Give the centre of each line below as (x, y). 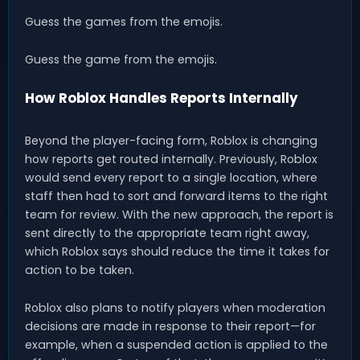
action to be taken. (80, 270)
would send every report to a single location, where (171, 177)
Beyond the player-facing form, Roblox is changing (171, 140)
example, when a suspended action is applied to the (176, 344)
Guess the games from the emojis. (124, 22)
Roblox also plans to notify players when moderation (175, 307)
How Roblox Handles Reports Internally (162, 98)
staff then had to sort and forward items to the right (176, 196)
